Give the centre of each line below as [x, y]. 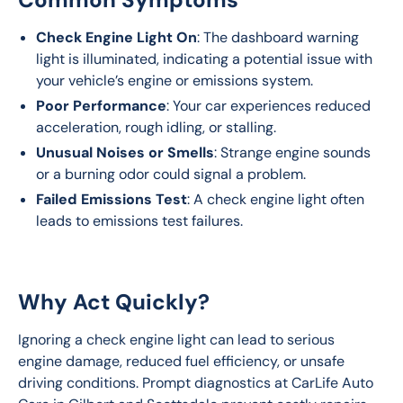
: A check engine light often [276, 199]
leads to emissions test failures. [139, 221]
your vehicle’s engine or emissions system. [175, 81]
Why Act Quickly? [114, 302]
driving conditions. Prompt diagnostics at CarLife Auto [197, 383]
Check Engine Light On [116, 37]
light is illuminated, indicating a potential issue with [204, 59]
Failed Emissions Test [112, 199]
